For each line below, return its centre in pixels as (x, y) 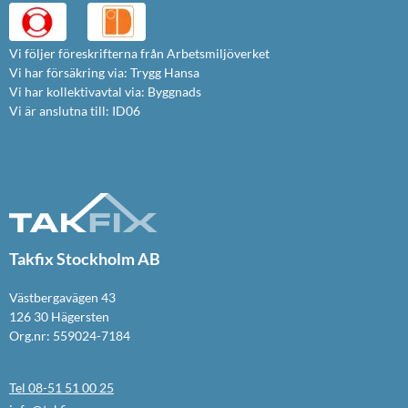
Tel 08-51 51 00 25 (61, 387)
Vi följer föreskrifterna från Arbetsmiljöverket (139, 53)
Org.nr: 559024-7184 (70, 335)
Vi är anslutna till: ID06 (75, 110)
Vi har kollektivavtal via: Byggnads (105, 91)
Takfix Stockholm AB (85, 258)
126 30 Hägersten (59, 316)
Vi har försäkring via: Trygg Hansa (104, 72)
